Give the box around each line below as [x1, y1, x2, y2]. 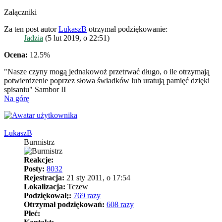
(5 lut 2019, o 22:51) [43, 34, 110, 43]
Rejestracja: [24, 173, 64, 182]
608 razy [107, 200, 134, 209]
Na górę [4, 94, 29, 103]
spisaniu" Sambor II [4, 85, 66, 94]
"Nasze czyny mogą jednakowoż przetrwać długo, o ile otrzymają [4, 67, 210, 76]
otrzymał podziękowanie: [87, 25, 167, 34]
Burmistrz [24, 138, 55, 147]
